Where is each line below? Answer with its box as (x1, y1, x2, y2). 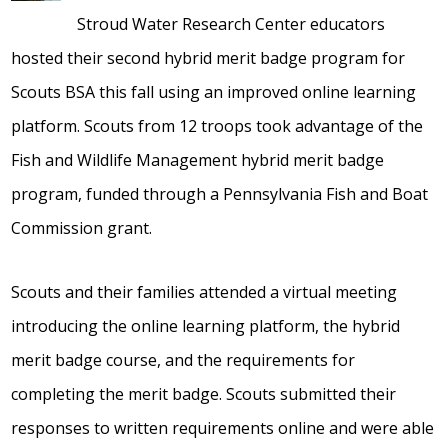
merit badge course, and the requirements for (11, 349, 356, 371)
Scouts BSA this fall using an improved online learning (11, 81, 417, 103)
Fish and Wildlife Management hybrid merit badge (11, 149, 385, 171)
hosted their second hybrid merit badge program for (11, 47, 406, 69)
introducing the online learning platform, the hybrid (11, 315, 401, 337)
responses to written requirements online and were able (11, 417, 435, 439)
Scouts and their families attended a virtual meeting (11, 281, 398, 303)
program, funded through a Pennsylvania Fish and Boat (11, 183, 429, 205)
